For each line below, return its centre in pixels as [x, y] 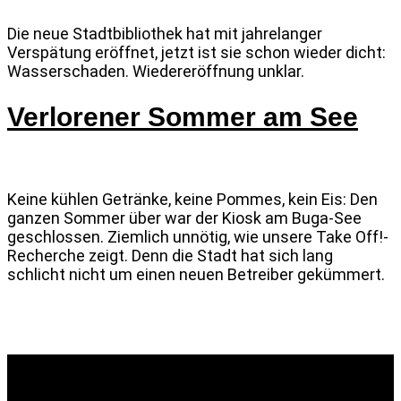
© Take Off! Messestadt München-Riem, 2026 [200, 332]
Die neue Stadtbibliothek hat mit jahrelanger [165, 33]
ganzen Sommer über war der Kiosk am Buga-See [184, 218]
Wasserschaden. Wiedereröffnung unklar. [156, 71]
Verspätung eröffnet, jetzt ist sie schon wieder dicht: [196, 52]
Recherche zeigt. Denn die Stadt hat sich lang [170, 256]
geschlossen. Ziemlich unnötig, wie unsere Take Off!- [198, 237]
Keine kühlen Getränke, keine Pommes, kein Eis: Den [192, 200]
